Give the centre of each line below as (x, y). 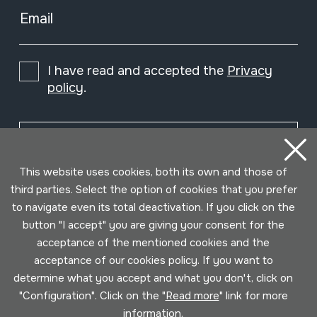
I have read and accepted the (137, 71)
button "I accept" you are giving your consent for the (153, 225)
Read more (192, 296)
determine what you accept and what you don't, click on (153, 278)
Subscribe (146, 140)
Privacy (249, 71)
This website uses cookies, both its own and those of (153, 172)
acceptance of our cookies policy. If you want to (153, 260)
